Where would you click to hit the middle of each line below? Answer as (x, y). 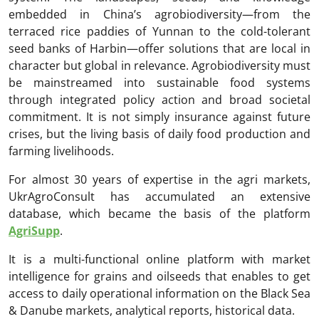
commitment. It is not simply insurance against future (159, 117)
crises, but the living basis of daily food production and (159, 134)
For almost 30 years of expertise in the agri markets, (159, 180)
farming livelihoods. (61, 151)
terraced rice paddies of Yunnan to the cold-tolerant (159, 32)
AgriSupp (34, 231)
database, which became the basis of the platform (159, 214)
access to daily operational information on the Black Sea (159, 294)
